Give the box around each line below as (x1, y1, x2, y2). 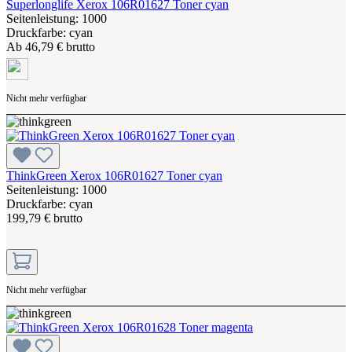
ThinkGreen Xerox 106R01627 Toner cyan (6, 168, 222, 182)
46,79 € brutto (25, 39, 95, 53)
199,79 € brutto (6, 211, 82, 225)
